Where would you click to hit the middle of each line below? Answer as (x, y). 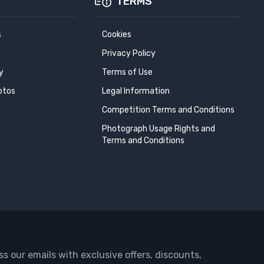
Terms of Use (127, 72)
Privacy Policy (128, 53)
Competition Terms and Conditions (168, 110)
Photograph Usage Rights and (158, 128)
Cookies (116, 34)
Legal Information (136, 91)
